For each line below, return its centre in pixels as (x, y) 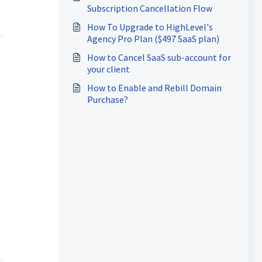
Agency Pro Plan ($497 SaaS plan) (153, 39)
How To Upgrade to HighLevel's (150, 27)
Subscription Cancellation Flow (149, 8)
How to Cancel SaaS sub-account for (159, 57)
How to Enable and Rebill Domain (154, 88)
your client (108, 69)
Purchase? (107, 99)
